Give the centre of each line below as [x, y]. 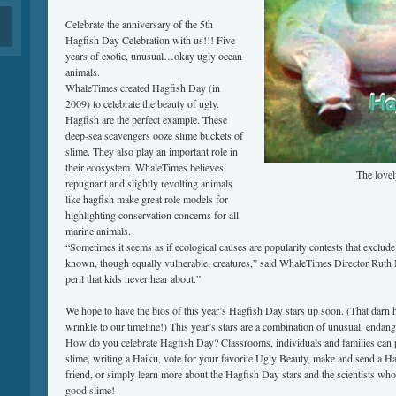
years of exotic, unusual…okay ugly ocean [154, 56]
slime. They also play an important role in [152, 151]
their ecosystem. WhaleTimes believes [145, 167]
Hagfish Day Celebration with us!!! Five [150, 40]
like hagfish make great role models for [147, 199]
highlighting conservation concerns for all [152, 215]
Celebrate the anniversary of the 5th [139, 24]
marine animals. [98, 231]
